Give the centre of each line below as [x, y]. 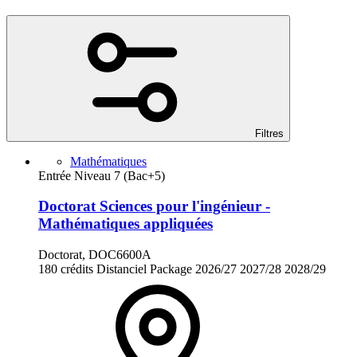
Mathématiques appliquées [126, 224]
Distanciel [122, 269]
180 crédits [66, 269]
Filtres [269, 133]
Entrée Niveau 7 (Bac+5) [102, 175]
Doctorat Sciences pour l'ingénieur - [154, 206]
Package [171, 269]
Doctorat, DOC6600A [95, 255]
